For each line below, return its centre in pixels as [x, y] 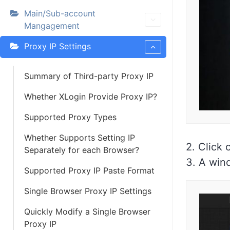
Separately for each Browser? [82, 150]
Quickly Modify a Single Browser [87, 212]
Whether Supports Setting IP [80, 138]
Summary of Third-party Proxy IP [89, 76]
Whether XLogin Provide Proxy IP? [91, 97]
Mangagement [52, 26]
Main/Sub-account [60, 13]
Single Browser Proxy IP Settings [88, 191]
